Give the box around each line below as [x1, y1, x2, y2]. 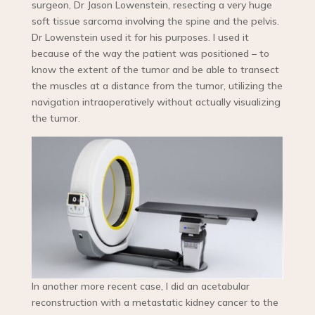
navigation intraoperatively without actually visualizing [31, 96, 281, 109]
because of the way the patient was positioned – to [31, 47, 269, 60]
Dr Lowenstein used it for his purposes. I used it [31, 31, 249, 44]
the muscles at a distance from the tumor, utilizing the [31, 79, 283, 93]
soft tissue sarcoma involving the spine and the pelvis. [31, 15, 279, 28]
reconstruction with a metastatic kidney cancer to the [31, 296, 278, 309]
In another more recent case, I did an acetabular [31, 280, 250, 293]
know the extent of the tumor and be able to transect [31, 63, 279, 77]
